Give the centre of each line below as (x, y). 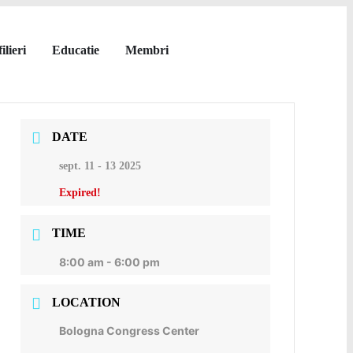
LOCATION (87, 302)
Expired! (80, 193)
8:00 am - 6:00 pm (110, 262)
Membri (147, 50)
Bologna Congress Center (130, 330)
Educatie (76, 50)
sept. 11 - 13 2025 (100, 166)
